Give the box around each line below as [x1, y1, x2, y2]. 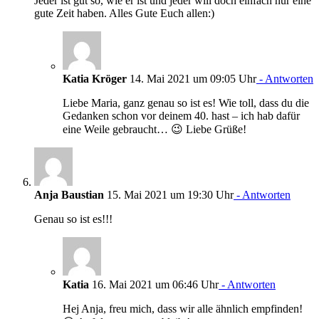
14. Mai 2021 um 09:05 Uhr [127, 72, 256, 85]
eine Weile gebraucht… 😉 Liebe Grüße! [63, 122, 246, 135]
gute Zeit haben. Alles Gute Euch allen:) [34, 6, 214, 19]
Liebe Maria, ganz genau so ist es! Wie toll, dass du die [63, 96, 309, 109]
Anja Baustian [34, 188, 104, 201]
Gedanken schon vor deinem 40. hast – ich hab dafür [63, 109, 300, 122]
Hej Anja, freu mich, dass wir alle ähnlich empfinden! [63, 302, 303, 315]
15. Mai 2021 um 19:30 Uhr [104, 188, 234, 201]
